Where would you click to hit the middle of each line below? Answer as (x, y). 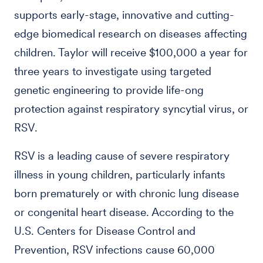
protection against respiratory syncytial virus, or (131, 109)
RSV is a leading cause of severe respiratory (122, 156)
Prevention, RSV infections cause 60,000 (114, 250)
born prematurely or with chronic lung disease (127, 193)
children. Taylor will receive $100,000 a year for (131, 53)
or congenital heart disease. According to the (124, 212)
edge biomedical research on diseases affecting (131, 34)
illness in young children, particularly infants (120, 175)
